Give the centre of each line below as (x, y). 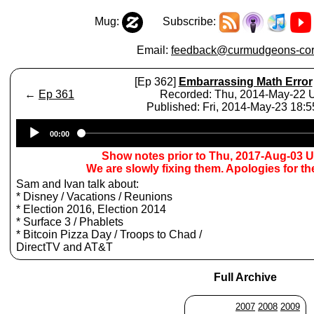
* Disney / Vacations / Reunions (94, 197)
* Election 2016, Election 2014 (91, 209)
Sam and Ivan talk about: (77, 184)
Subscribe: (180, 22)
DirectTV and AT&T (64, 247)
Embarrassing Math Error (245, 82)
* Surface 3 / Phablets (70, 222)
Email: (154, 50)
